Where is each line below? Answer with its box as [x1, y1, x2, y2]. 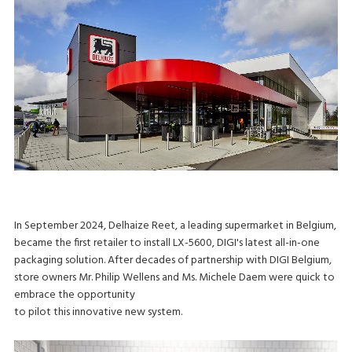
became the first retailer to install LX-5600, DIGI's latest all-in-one [13, 234, 320, 253]
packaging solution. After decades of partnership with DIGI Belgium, [13, 251, 332, 270]
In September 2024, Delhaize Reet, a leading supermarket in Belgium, [13, 217, 336, 236]
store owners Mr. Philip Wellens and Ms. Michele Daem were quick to [13, 269, 335, 288]
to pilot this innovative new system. [13, 303, 182, 322]
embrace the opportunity [13, 286, 135, 305]
